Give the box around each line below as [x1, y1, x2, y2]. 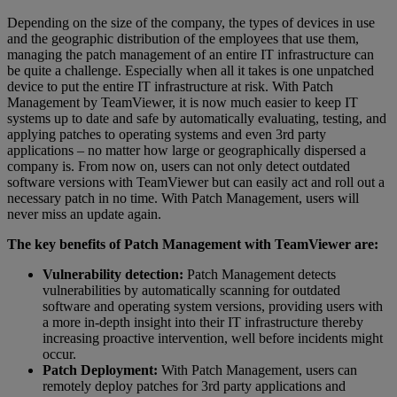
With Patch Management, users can [158, 362, 357, 378]
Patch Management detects [183, 266, 336, 282]
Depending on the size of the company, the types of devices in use [7, 14, 375, 30]
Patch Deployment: [43, 362, 158, 378]
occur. [43, 346, 76, 362]
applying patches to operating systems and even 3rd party [7, 126, 326, 142]
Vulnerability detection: [43, 266, 183, 282]
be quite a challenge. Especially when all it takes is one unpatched [7, 62, 374, 78]
